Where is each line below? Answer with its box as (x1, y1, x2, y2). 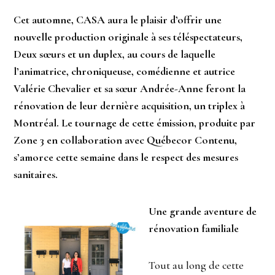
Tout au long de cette (149, 258, 244, 273)
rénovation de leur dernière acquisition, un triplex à (14, 99, 246, 113)
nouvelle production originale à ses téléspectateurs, (14, 30, 243, 44)
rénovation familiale (149, 222, 239, 236)
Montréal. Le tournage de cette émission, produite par (14, 116, 256, 130)
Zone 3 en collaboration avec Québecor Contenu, (14, 133, 238, 147)
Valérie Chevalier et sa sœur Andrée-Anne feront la (14, 82, 246, 96)
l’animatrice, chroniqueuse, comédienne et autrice (14, 64, 236, 79)
